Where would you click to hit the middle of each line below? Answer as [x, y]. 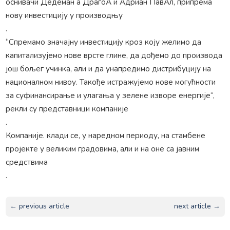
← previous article [39, 206]
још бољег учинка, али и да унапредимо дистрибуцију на [108, 68]
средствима [26, 162]
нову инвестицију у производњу [64, 15]
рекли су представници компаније [67, 108]
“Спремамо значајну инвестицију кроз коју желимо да [103, 42]
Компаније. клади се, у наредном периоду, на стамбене [105, 135]
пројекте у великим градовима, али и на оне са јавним [102, 148]
